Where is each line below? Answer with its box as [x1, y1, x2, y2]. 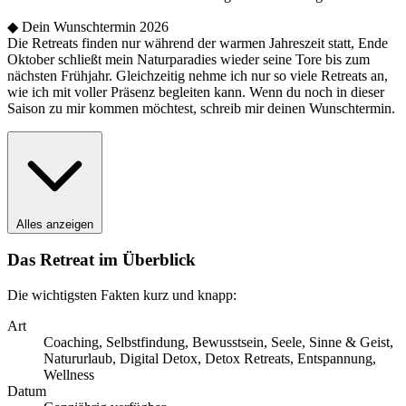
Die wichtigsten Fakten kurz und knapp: [7, 287, 237, 304]
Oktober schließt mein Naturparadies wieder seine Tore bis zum [7, 51, 370, 67]
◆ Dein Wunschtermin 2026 [7, 18, 169, 34]
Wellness [43, 367, 94, 383]
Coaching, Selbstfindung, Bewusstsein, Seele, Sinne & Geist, [43, 334, 393, 351]
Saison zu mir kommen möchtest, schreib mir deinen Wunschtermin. [7, 100, 395, 116]
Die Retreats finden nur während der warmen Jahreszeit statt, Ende [7, 34, 388, 51]
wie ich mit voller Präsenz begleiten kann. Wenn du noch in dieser [7, 83, 384, 100]
